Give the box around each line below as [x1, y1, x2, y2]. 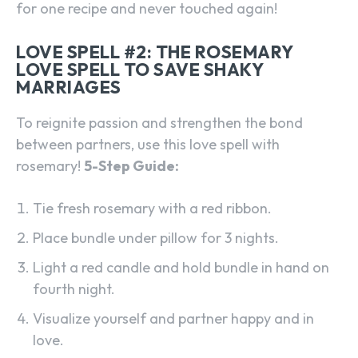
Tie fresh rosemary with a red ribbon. [33, 199, 272, 218]
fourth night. [33, 280, 115, 299]
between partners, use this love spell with [16, 135, 280, 154]
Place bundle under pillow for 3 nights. [33, 229, 279, 248]
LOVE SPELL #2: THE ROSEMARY [16, 41, 293, 64]
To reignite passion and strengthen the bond [16, 113, 303, 133]
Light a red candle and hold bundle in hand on [33, 258, 329, 277]
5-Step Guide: [84, 157, 179, 176]
